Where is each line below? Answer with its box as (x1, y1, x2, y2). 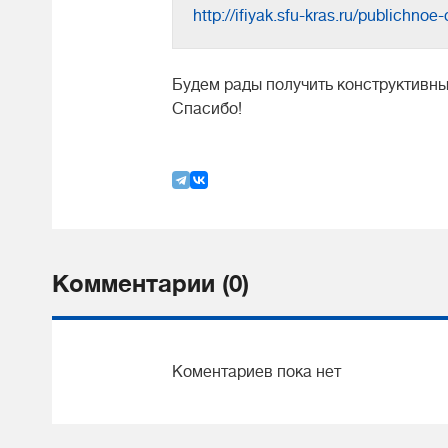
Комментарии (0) (52, 270, 249, 298)
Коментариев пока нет (172, 363, 341, 381)
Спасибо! (172, 100, 242, 118)
